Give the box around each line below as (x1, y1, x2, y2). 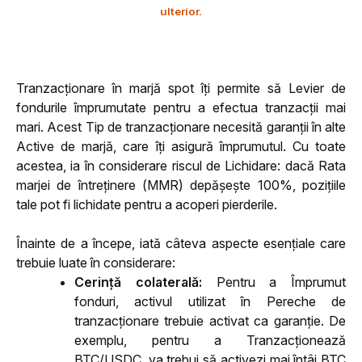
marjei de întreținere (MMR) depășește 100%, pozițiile (16, 177, 346, 193)
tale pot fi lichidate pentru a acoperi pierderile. (16, 196, 277, 213)
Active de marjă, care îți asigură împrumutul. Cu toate (16, 138, 346, 154)
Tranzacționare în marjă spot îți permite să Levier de (16, 80, 346, 96)
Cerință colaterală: (74, 274, 202, 290)
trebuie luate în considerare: (16, 255, 175, 271)
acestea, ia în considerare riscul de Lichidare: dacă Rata (16, 158, 346, 174)
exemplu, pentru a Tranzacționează (74, 332, 346, 348)
